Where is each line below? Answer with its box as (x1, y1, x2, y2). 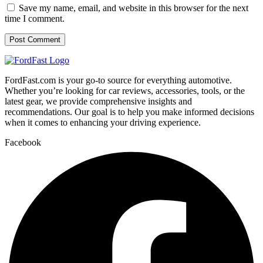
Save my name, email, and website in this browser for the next (19, 2, 248, 13)
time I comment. (5, 13, 65, 23)
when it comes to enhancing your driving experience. (5, 117, 201, 127)
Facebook (5, 137, 41, 147)
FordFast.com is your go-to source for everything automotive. (5, 75, 232, 85)
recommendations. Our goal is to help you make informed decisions (5, 106, 254, 117)
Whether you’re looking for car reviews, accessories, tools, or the (5, 85, 245, 96)
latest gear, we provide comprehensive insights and (5, 96, 192, 106)
